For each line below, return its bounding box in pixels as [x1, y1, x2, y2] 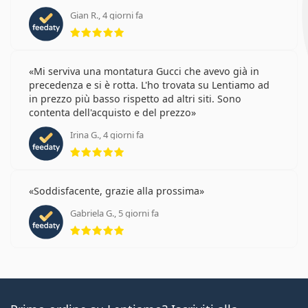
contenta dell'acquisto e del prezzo [29, 105, 191, 119]
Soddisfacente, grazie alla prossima [34, 184, 199, 197]
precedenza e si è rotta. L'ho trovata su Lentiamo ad [29, 78, 269, 91]
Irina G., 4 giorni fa [70, 128, 144, 141]
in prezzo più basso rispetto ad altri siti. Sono [29, 91, 241, 105]
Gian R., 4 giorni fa [70, 8, 143, 21]
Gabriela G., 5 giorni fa [70, 206, 159, 219]
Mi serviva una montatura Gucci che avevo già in [34, 64, 259, 78]
